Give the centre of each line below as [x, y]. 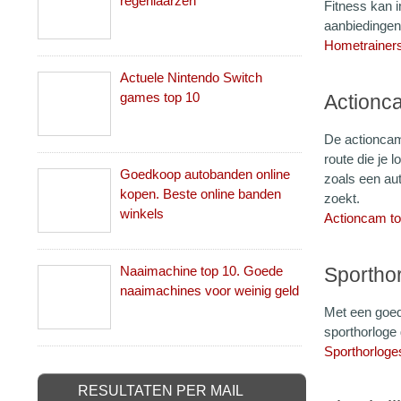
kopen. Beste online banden [200, 194]
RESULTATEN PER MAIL [161, 391]
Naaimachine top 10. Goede [201, 271]
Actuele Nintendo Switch [191, 77]
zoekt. [342, 198]
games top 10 [160, 97]
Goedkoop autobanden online [205, 174]
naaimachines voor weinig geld [209, 290]
